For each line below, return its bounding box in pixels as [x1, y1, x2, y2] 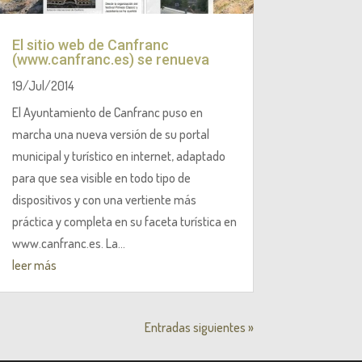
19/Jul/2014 [11, 77, 74, 94]
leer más [11, 256, 57, 273]
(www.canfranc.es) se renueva [11, 50, 209, 68]
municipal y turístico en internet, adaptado [11, 147, 225, 164]
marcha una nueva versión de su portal [11, 125, 209, 142]
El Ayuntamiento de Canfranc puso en [11, 103, 203, 120]
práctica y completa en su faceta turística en [11, 213, 237, 229]
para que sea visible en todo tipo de [11, 169, 191, 186]
